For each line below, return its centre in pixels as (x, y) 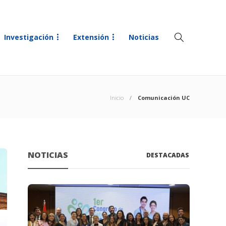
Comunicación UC (164, 98)
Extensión (91, 37)
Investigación (29, 37)
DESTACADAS (168, 155)
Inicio (117, 98)
